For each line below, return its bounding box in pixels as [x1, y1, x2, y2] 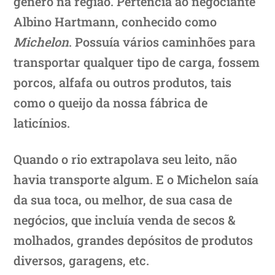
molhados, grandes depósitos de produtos [14, 231, 254, 248]
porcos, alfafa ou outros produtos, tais [14, 74, 232, 90]
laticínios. [14, 114, 71, 131]
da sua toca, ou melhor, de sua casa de [14, 191, 233, 207]
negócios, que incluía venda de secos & [14, 211, 236, 228]
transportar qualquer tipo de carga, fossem [14, 53, 260, 70]
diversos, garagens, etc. [14, 252, 150, 268]
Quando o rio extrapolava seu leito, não [14, 150, 238, 167]
